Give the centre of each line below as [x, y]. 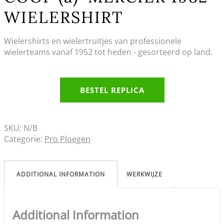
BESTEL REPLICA [112, 90]
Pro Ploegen [67, 139]
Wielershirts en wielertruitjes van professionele [93, 41]
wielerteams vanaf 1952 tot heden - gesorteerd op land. [108, 52]
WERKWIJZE [144, 174]
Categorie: [24, 139]
